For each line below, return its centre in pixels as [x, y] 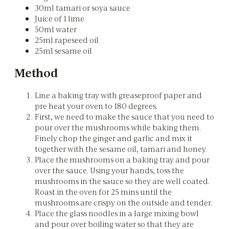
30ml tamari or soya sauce [83, 7]
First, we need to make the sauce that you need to [124, 116]
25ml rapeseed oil [67, 39]
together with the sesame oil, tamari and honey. [121, 148]
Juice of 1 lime [60, 18]
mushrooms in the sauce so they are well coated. [122, 180]
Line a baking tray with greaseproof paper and [118, 95]
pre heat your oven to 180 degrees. [96, 105]
